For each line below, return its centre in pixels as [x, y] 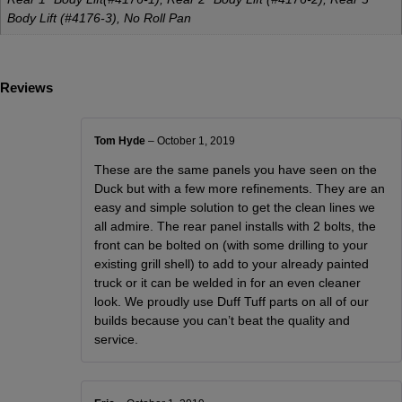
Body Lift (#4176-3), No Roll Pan [99, 17]
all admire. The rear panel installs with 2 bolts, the [236, 226]
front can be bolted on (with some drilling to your [232, 245]
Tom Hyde [122, 141]
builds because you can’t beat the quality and [223, 320]
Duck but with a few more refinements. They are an [240, 188]
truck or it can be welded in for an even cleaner [228, 282]
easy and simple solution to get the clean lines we [235, 207]
